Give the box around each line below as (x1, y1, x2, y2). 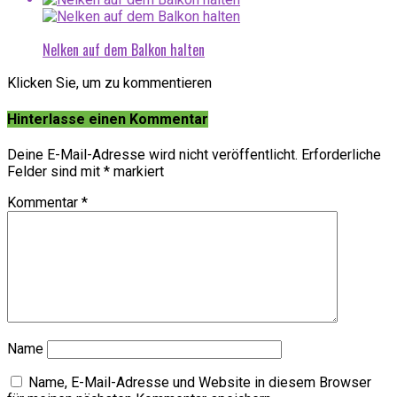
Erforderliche (301, 145, 381, 163)
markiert (110, 162, 164, 180)
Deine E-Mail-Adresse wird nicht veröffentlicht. (7, 145, 298, 163)
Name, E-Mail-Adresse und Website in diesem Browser (28, 373, 371, 391)
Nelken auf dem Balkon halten (43, 39, 205, 61)
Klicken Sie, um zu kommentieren (7, 74, 212, 92)
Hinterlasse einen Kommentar (7, 110, 208, 128)
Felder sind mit (7, 162, 104, 180)
